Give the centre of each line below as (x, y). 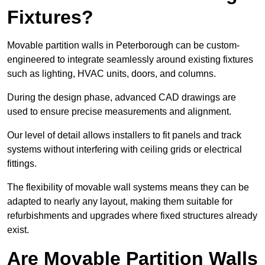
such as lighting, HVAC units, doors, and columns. (113, 74)
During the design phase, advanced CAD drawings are (122, 98)
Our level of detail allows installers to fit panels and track (124, 135)
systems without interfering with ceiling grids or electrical (125, 150)
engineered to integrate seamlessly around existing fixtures (130, 60)
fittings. (23, 164)
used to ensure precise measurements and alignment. (120, 112)
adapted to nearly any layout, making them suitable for (120, 202)
